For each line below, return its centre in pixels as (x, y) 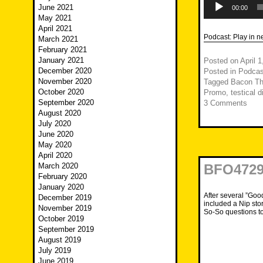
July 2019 (55, 251)
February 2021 (63, 50)
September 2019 (66, 230)
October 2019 (61, 219)
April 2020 (55, 156)
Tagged (217, 82)
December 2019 (65, 198)
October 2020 (61, 92)
